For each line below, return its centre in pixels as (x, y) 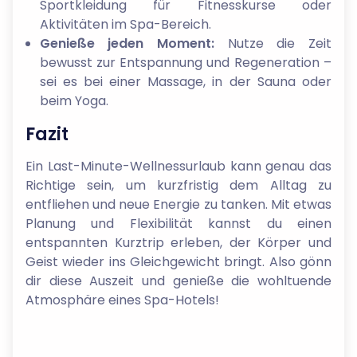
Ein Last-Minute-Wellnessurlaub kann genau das (178, 166)
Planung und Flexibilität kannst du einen (178, 224)
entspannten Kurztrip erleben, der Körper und (178, 243)
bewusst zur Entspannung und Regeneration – (185, 63)
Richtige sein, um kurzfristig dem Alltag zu (178, 185)
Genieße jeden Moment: (127, 43)
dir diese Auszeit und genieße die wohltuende (178, 281)
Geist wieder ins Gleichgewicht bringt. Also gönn (178, 262)
